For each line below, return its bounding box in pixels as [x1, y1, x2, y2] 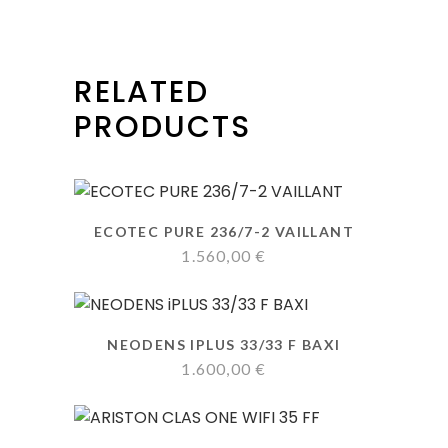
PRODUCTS [74, 106, 251, 148]
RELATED [74, 71, 209, 113]
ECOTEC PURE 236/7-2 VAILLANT [93, 223, 355, 240]
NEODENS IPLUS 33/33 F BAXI [107, 336, 341, 353]
